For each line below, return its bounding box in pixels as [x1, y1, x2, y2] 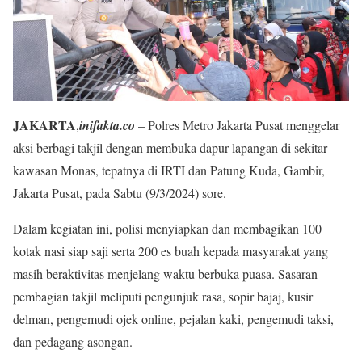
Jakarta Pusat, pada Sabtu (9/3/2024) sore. [13, 183, 226, 201]
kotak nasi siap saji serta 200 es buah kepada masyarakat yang [13, 242, 328, 259]
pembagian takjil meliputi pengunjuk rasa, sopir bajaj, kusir [13, 287, 313, 305]
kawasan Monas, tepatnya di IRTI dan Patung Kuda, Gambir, [13, 161, 325, 179]
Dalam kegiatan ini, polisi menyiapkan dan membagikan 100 [13, 219, 322, 237]
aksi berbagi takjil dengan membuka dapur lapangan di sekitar [13, 138, 327, 156]
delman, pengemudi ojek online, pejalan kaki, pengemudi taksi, [13, 309, 334, 327]
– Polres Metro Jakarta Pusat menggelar [135, 116, 339, 133]
